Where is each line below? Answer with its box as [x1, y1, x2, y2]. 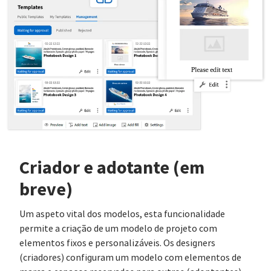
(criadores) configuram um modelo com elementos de [19, 251, 241, 264]
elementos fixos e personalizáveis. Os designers [19, 237, 215, 249]
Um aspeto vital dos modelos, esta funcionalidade [19, 207, 225, 220]
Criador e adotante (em [19, 155, 204, 180]
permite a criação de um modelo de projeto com [19, 222, 217, 235]
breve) [19, 177, 73, 201]
